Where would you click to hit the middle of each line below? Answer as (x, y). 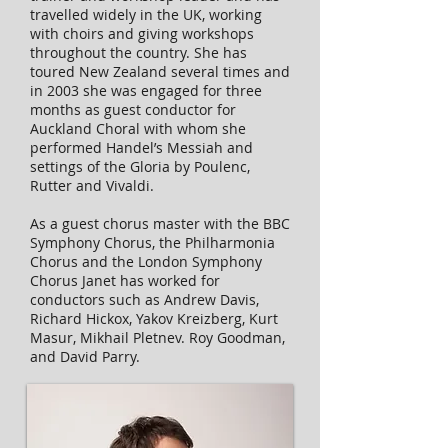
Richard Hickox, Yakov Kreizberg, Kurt (154, 318)
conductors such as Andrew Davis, (144, 299)
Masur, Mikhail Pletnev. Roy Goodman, (157, 337)
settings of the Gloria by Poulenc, (140, 166)
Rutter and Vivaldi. (94, 185)
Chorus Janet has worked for (125, 280)
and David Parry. (89, 356)
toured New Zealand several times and (160, 71)
